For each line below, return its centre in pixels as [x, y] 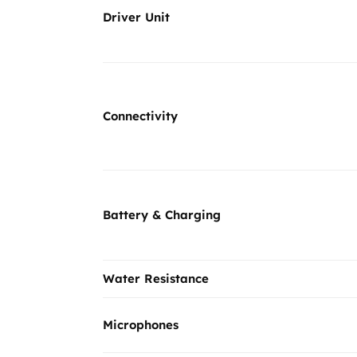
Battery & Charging [162, 214]
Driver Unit [136, 17]
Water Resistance [156, 278]
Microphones [141, 324]
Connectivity [140, 116]
